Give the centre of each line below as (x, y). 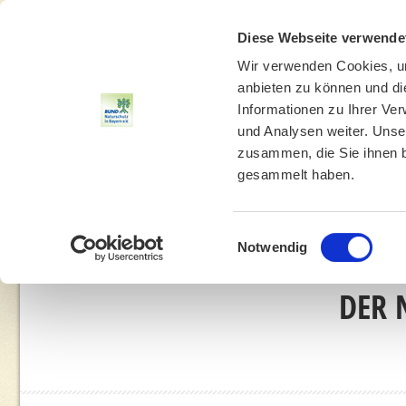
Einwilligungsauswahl (300, 236)
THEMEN (89, 208)
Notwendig (273, 246)
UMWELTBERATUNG (340, 208)
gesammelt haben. (296, 175)
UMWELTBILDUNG (199, 208)
